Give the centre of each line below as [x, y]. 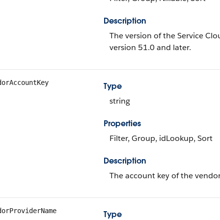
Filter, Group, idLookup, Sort [161, 138]
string [120, 101]
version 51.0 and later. [150, 47]
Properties [122, 124]
